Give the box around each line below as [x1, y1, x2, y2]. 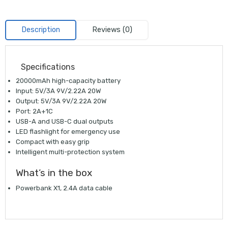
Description [21, 25, 60, 34]
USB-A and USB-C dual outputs [16, 117, 113, 125]
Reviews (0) [92, 25, 132, 34]
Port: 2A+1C [16, 107, 53, 115]
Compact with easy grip [16, 137, 90, 146]
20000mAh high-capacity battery [16, 76, 121, 84]
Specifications [20, 62, 75, 72]
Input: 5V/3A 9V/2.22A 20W [16, 87, 101, 95]
